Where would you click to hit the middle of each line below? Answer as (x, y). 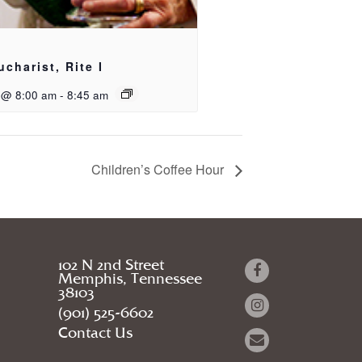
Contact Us (96, 333)
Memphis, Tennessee (130, 279)
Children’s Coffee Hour (159, 169)
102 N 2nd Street (112, 265)
